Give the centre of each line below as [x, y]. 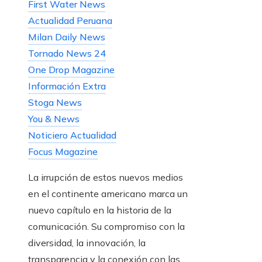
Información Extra [67, 86]
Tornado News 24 [67, 54]
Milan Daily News [67, 37]
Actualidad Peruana [70, 21]
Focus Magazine [63, 152]
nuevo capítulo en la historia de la [100, 210]
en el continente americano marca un [108, 194]
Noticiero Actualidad [72, 135]
